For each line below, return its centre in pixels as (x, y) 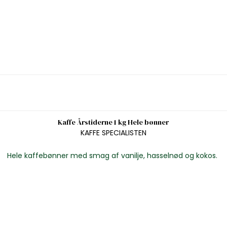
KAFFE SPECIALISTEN (113, 133)
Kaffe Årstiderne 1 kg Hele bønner (113, 122)
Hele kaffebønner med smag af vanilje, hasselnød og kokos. (112, 155)
